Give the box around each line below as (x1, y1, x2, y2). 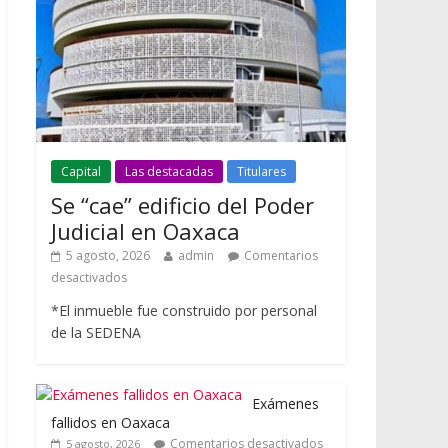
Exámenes (252, 393, 319, 413)
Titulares (237, 162, 286, 180)
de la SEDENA (51, 322, 141, 342)
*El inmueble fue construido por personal (51, 300, 317, 320)
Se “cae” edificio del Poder (51, 189, 314, 220)
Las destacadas (125, 162, 213, 180)
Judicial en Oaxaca (51, 215, 240, 246)
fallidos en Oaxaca (51, 412, 170, 432)
